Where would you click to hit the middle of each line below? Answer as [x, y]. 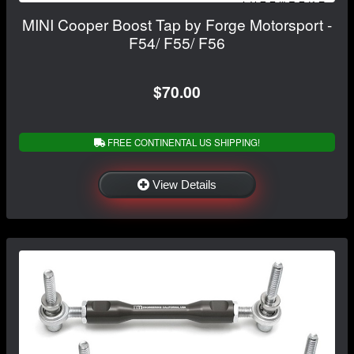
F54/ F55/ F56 [177, 42]
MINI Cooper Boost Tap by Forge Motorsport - [177, 24]
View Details [185, 184]
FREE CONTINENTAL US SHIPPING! [183, 142]
